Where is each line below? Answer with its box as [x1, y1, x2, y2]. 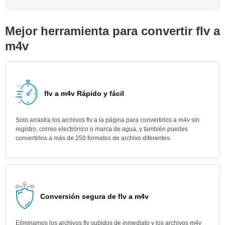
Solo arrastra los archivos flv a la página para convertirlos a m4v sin [16, 117, 199, 124]
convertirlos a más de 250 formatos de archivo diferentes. [16, 135, 171, 142]
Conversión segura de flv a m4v [40, 192, 149, 200]
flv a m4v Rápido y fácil [44, 89, 124, 97]
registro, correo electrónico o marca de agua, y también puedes [16, 126, 188, 133]
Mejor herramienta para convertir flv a [5, 24, 220, 38]
